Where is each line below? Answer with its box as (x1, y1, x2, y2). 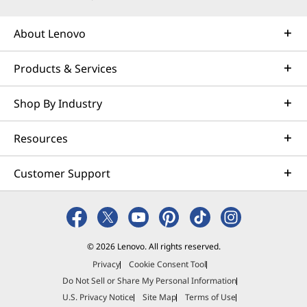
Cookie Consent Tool (128, 258, 206, 271)
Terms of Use (185, 291, 236, 304)
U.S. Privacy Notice (62, 291, 134, 304)
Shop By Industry (14, 96, 102, 112)
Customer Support (14, 166, 110, 182)
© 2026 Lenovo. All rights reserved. (86, 241, 221, 253)
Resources (14, 131, 68, 147)
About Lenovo (14, 26, 86, 42)
